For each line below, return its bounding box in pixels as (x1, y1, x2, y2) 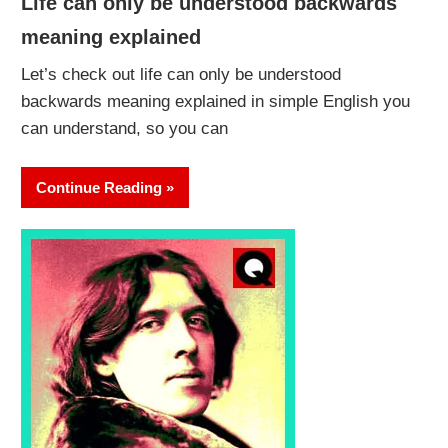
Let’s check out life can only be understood (21, 64, 342, 84)
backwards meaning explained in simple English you (21, 91, 411, 111)
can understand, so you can (21, 118, 229, 138)
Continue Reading (36, 178, 163, 196)
